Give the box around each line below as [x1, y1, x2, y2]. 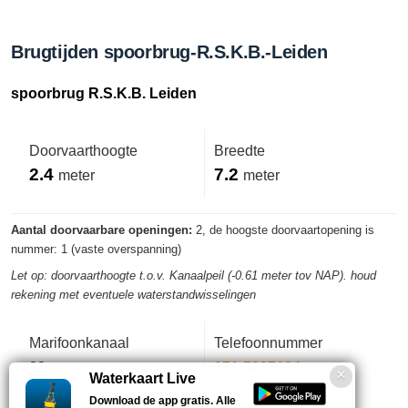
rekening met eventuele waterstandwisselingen [11, 289, 256, 301]
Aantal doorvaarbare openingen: [11, 224, 192, 237]
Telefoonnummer [214, 335, 322, 351]
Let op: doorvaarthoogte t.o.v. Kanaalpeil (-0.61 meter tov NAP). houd [11, 270, 376, 282]
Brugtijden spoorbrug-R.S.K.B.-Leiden [11, 42, 328, 62]
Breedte [214, 143, 265, 158]
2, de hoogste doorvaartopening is [192, 224, 374, 237]
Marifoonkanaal [29, 335, 129, 351]
